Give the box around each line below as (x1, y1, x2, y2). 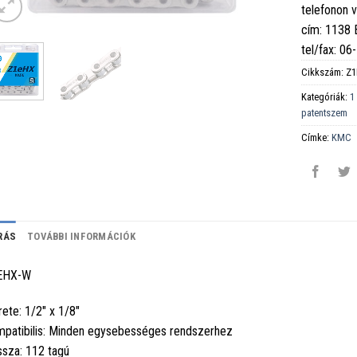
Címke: (301, 131, 332, 143)
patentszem (301, 106, 348, 119)
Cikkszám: (301, 65, 347, 78)
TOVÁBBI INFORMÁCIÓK (27, 229, 135, 242)
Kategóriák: (301, 90, 351, 103)
